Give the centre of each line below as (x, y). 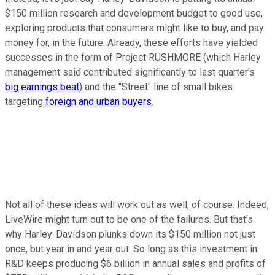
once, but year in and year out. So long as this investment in (131, 249)
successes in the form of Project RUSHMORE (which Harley (133, 57)
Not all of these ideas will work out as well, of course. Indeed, (137, 204)
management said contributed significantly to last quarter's (130, 72)
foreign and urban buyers (99, 101)
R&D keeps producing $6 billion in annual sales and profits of (135, 263)
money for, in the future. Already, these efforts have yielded (131, 42)
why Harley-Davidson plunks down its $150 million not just (130, 234)
